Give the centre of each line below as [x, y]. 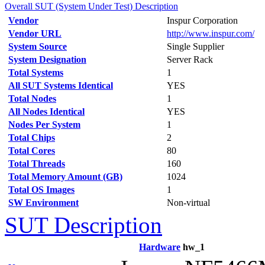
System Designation [47, 59]
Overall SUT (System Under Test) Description [91, 6]
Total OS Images [41, 190]
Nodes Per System [44, 125]
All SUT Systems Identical [61, 85]
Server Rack [190, 59]
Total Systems [36, 72]
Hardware [160, 247]
